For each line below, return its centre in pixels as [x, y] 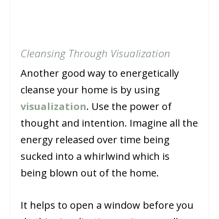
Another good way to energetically [100, 73]
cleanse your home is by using [90, 90]
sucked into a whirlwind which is [95, 156]
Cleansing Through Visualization [96, 54]
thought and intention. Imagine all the [109, 123]
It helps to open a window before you [107, 205]
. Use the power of [129, 107]
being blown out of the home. [90, 173]
